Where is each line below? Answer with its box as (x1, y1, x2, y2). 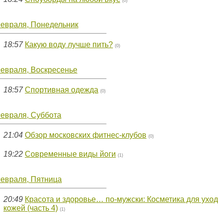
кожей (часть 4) (3, 204, 58, 212)
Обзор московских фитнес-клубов (25, 131, 146, 139)
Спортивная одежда (25, 86, 98, 94)
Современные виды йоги (25, 150, 116, 158)
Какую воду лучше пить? (25, 40, 113, 49)
